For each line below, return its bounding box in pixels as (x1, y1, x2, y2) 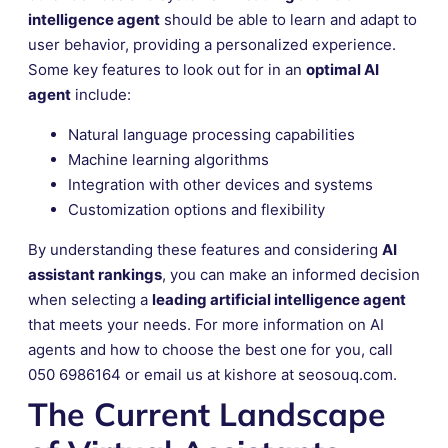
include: (71, 84, 131, 104)
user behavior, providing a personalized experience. (28, 34, 396, 54)
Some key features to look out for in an (28, 59, 306, 79)
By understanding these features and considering (28, 239, 382, 259)
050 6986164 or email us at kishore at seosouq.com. (28, 364, 397, 384)
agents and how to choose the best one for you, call (28, 339, 393, 359)
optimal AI (306, 59, 379, 79)
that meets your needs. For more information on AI (28, 314, 384, 334)
